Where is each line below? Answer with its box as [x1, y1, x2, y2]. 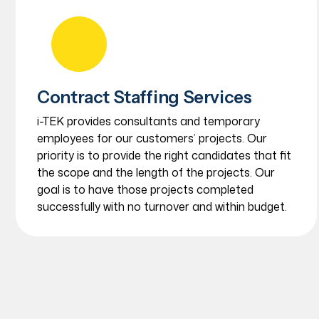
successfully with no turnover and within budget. [37, 199, 287, 214]
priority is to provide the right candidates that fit [37, 147, 291, 163]
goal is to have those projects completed [37, 182, 253, 197]
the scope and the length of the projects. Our [37, 164, 275, 180]
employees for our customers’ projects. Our [37, 130, 267, 146]
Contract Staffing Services [37, 87, 252, 108]
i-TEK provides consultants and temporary [37, 113, 260, 129]
